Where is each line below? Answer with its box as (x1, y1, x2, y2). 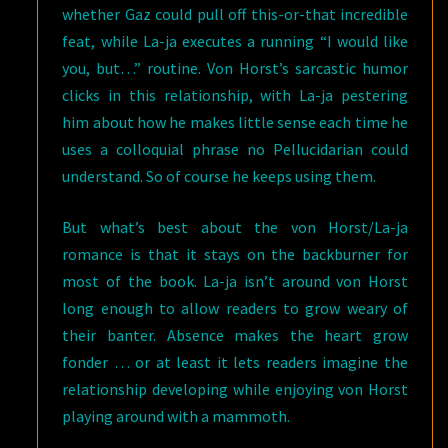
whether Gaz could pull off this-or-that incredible (62, 4, 408, 25)
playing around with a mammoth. (62, 406, 291, 427)
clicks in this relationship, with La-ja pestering (62, 85, 408, 106)
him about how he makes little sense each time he (62, 112, 408, 133)
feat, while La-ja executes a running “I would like (62, 31, 408, 52)
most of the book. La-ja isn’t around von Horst (62, 271, 408, 292)
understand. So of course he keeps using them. (62, 166, 377, 187)
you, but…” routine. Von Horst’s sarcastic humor (62, 58, 408, 79)
